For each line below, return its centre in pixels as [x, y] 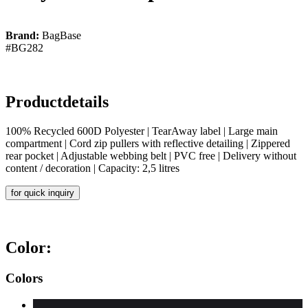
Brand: [22, 36]
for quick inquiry [43, 193]
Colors [24, 278]
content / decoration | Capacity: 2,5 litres [92, 168]
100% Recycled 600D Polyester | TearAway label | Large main [142, 131]
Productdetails [57, 102]
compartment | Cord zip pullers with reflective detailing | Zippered [148, 144]
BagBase [60, 36]
